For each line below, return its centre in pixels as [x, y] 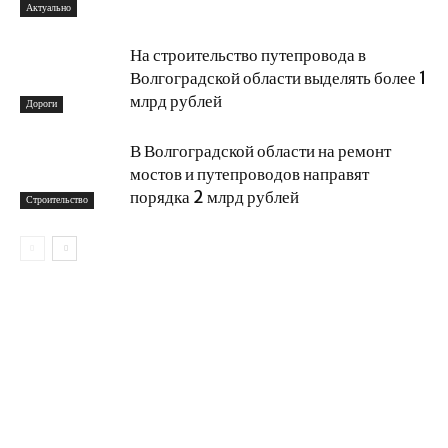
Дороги [41, 103]
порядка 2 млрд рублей [214, 197]
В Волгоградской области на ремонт [260, 151]
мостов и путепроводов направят [249, 174]
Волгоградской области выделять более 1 [278, 78]
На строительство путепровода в [248, 55]
